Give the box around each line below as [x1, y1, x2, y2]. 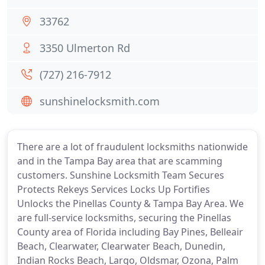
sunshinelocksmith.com [40, 94, 160, 108]
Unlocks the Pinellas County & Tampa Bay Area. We [17, 197, 244, 210]
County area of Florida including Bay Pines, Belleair [17, 225, 243, 238]
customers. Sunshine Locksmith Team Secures [17, 169, 224, 182]
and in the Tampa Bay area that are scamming [17, 154, 222, 167]
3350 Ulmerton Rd [40, 41, 130, 55]
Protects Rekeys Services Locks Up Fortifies [17, 183, 210, 196]
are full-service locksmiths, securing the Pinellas [17, 211, 231, 224]
